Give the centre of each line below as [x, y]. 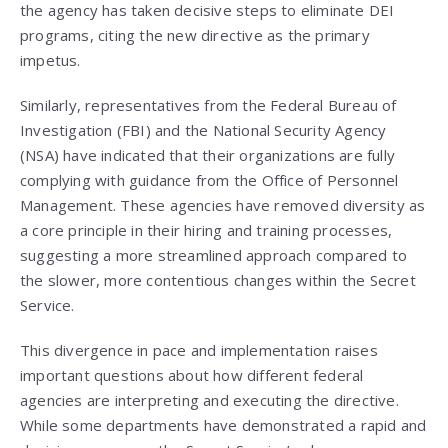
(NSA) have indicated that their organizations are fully [208, 155]
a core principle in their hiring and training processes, [206, 230]
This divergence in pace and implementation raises [199, 350]
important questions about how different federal [192, 375]
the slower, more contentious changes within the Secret [218, 280]
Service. [47, 305]
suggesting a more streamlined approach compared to [214, 255]
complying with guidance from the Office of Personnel [209, 180]
